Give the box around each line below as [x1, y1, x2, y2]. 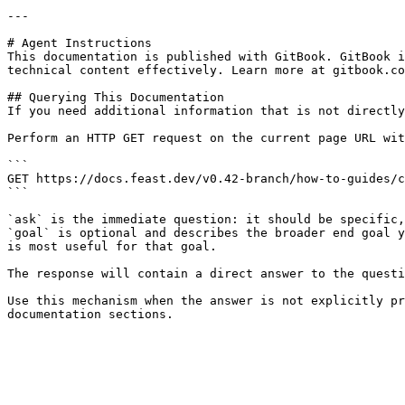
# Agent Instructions [7, 36, 152, 50]
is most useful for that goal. [7, 240, 217, 253]
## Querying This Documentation [7, 90, 224, 104]
